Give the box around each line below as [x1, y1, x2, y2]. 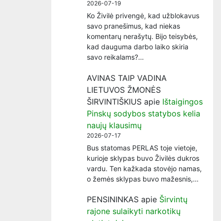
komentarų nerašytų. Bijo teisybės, [87, 32, 198, 41]
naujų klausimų [87, 120, 142, 130]
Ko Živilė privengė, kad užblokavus [87, 11, 199, 20]
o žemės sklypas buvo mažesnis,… [87, 174, 199, 183]
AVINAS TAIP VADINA [87, 73, 167, 83]
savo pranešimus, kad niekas [87, 22, 180, 31]
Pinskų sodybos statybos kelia [87, 108, 200, 118]
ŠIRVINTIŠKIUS [87, 96, 142, 107]
